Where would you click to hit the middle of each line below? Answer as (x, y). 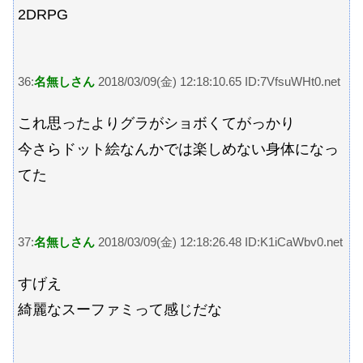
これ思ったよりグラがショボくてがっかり (156, 123)
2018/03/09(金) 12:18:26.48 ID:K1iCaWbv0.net (219, 242)
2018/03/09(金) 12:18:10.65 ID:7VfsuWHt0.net (218, 82)
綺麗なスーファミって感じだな (120, 309)
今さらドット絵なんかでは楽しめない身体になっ (178, 149)
